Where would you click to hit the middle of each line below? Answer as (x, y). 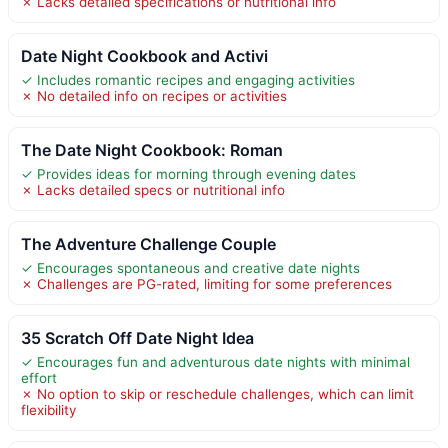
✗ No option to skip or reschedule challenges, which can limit (217, 393)
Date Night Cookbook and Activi (144, 55)
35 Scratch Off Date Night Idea (137, 337)
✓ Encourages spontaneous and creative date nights (190, 267)
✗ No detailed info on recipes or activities (154, 95)
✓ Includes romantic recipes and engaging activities (188, 79)
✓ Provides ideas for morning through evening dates (188, 173)
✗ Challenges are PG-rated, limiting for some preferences (206, 283)
